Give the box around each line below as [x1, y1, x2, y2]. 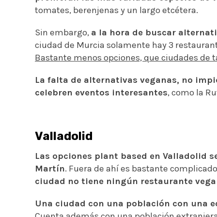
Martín [35, 163, 65, 174]
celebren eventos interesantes [35, 87, 168, 98]
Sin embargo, [35, 27, 91, 38]
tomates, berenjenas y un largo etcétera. [35, 4, 198, 15]
